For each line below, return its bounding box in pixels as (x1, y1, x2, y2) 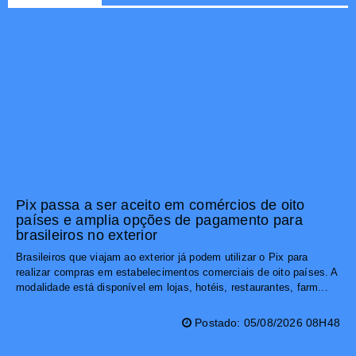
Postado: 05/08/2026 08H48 (191, 316, 340, 330)
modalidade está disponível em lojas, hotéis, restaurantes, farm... (16, 281, 328, 294)
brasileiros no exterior (16, 227, 158, 244)
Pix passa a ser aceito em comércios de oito (16, 197, 305, 214)
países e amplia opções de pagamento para (16, 212, 303, 229)
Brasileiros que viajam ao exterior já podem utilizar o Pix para (16, 251, 308, 264)
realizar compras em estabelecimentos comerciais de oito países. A (16, 266, 338, 279)
